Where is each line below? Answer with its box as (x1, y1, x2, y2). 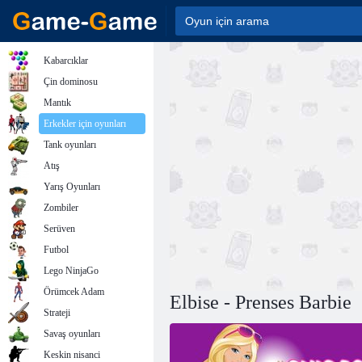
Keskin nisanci (44, 349, 100, 360)
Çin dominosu (44, 76, 98, 87)
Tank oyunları (44, 139, 96, 150)
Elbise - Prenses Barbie (170, 292, 351, 313)
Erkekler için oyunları (44, 118, 126, 129)
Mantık (44, 97, 71, 108)
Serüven (44, 223, 75, 234)
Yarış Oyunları (44, 181, 100, 192)
